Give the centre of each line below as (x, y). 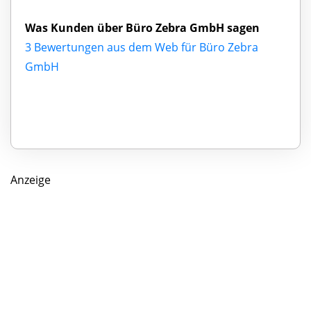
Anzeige (31, 179)
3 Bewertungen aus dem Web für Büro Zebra (142, 47)
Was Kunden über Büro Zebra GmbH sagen (142, 27)
